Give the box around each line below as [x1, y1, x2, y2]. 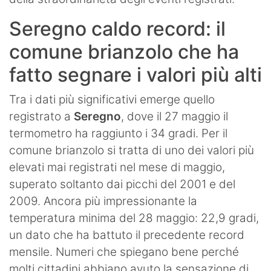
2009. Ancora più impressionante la [9, 194, 197, 209]
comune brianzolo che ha [9, 40, 239, 64]
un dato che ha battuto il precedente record [9, 228, 244, 243]
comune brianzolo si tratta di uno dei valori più [9, 143, 254, 158]
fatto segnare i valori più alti [9, 63, 262, 87]
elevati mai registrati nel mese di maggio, [9, 160, 225, 175]
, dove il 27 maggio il [121, 109, 228, 124]
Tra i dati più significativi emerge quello [9, 93, 215, 107]
